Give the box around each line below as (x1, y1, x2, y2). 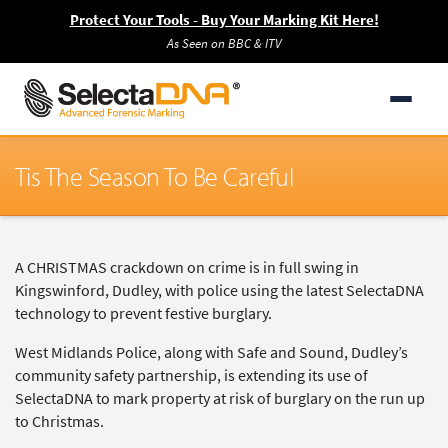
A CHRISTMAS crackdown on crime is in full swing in (15, 257, 359, 278)
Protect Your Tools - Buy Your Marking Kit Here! (69, 10, 379, 30)
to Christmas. (15, 411, 104, 432)
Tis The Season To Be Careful (15, 160, 295, 193)
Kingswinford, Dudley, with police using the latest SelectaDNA (15, 280, 424, 301)
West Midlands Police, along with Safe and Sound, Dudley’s (15, 342, 408, 363)
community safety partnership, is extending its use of (15, 365, 368, 386)
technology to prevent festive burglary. (15, 303, 272, 324)
